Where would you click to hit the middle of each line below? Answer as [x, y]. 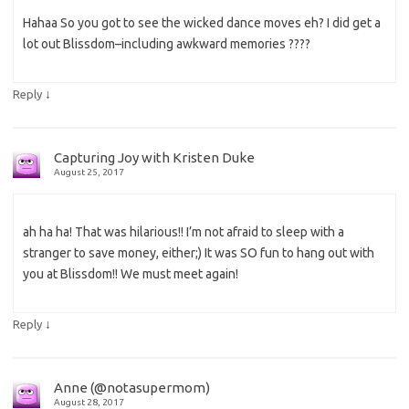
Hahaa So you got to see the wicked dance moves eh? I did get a [202, 23]
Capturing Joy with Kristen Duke [154, 158]
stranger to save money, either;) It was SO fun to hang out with [199, 253]
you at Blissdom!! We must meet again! [131, 274]
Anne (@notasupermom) [132, 388]
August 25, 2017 [89, 173]
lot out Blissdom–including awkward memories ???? [167, 44]
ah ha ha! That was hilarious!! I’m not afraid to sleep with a [184, 232]
